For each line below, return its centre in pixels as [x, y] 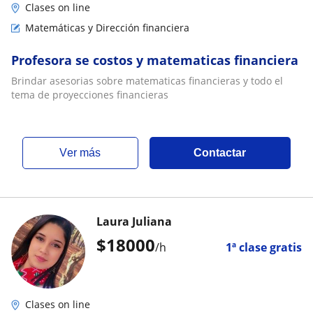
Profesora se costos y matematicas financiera [155, 60]
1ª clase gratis [264, 247]
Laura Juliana [134, 221]
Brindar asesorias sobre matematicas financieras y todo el [147, 80]
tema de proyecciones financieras [90, 94]
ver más [84, 152]
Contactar [220, 152]
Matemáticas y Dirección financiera [107, 27]
